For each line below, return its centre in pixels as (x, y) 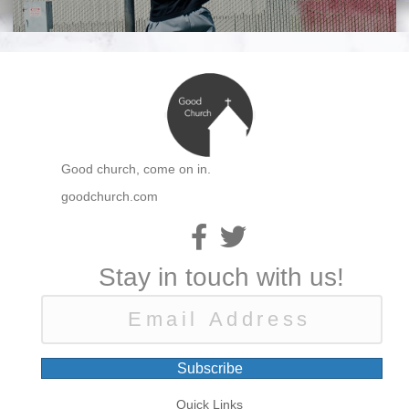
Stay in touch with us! (221, 278)
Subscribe (210, 369)
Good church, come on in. (136, 169)
